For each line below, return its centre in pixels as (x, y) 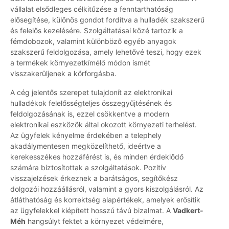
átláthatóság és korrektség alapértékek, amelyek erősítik (105, 200)
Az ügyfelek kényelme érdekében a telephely (86, 135)
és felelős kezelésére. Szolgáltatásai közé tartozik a (97, 31)
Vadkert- (188, 211)
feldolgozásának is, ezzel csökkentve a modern (90, 114)
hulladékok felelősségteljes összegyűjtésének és (91, 103)
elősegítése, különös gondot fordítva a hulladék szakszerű (107, 20)
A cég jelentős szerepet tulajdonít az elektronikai (91, 93)
